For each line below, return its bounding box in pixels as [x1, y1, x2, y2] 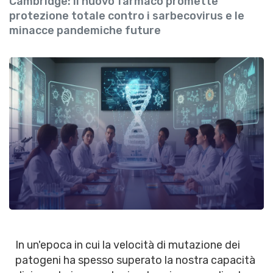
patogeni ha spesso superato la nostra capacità [15, 253, 255, 267]
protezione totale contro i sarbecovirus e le [9, 9, 244, 23]
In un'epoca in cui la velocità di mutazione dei [15, 238, 240, 252]
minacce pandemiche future [9, 24, 161, 37]
